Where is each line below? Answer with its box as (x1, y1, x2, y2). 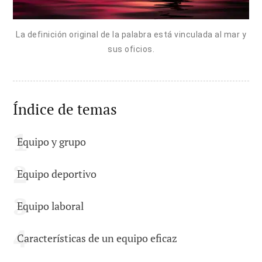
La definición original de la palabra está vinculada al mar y (16, 30, 246, 40)
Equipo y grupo (17, 135, 86, 149)
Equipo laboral (17, 199, 84, 213)
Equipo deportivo (17, 167, 96, 181)
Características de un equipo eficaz (17, 231, 177, 246)
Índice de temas (13, 99, 117, 119)
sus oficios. (108, 44, 154, 54)
